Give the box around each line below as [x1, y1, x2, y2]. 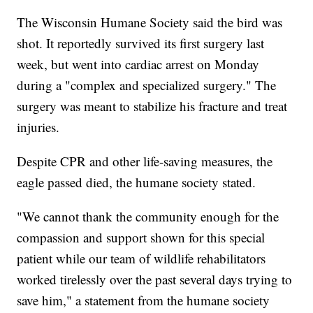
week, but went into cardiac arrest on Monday [17, 55, 260, 73]
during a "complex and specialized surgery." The [17, 76, 277, 94]
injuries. [17, 118, 60, 136]
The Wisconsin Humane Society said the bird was [17, 13, 283, 31]
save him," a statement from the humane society [17, 291, 270, 310]
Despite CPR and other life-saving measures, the [17, 152, 273, 170]
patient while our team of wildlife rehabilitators [17, 249, 266, 268]
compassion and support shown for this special [17, 228, 265, 247]
